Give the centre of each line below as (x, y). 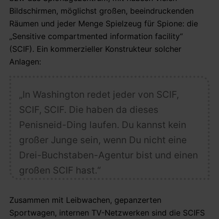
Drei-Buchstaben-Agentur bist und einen (108, 155)
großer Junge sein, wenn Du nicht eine (103, 140)
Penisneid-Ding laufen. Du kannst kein (102, 125)
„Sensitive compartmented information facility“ (96, 36)
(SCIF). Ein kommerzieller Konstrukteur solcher (95, 49)
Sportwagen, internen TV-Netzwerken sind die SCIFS (107, 212)
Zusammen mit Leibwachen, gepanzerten (85, 200)
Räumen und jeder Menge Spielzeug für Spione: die (104, 23)
